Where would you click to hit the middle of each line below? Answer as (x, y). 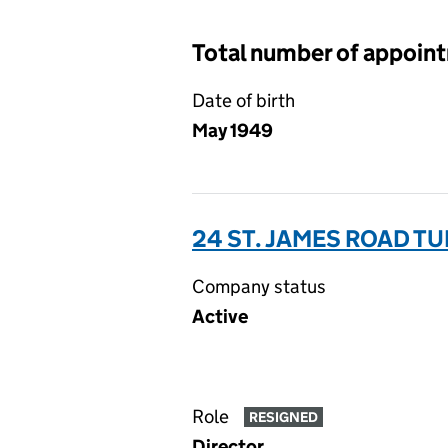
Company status (259, 286)
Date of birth (243, 100)
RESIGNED (283, 417)
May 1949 (232, 130)
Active (220, 316)
